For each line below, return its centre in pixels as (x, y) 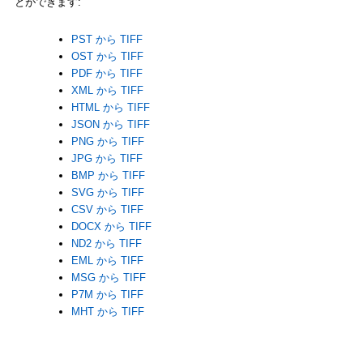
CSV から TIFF (107, 210)
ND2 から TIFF (106, 244)
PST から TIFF (107, 40)
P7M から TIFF (107, 295)
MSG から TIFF (108, 278)
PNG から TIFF (107, 142)
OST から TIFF (107, 57)
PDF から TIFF (107, 74)
